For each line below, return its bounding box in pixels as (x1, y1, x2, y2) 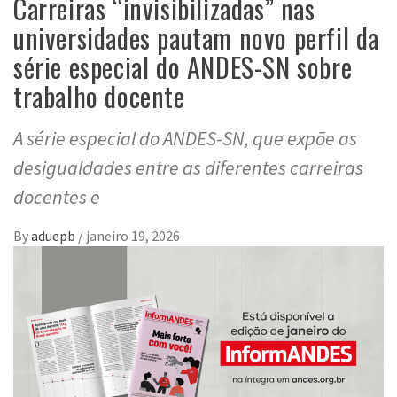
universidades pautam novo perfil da (13, 17, 380, 58)
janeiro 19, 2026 (86, 226, 180, 245)
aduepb (31, 226, 78, 245)
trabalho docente (13, 75, 185, 116)
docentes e (13, 183, 100, 209)
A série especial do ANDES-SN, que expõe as (13, 125, 357, 151)
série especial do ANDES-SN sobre (13, 46, 353, 87)
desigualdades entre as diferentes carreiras (13, 154, 363, 180)
